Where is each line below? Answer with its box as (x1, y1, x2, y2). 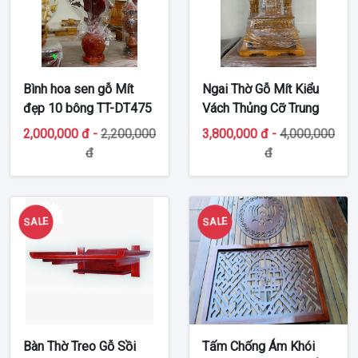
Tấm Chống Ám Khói (202, 338, 315, 354)
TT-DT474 (202, 119, 257, 135)
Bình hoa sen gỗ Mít (23, 81, 133, 97)
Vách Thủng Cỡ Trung (202, 100, 319, 116)
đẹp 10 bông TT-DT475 (23, 100, 152, 116)
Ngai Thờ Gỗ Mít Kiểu (202, 81, 319, 97)
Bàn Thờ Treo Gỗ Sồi (23, 338, 136, 354)
